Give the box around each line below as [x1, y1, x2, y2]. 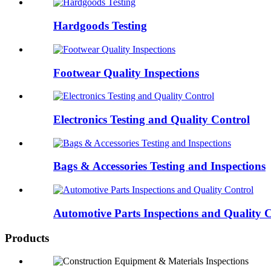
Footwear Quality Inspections [53, 66, 199, 79]
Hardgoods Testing [53, 19, 147, 33]
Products [5, 231, 49, 244]
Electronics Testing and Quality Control [53, 113, 250, 126]
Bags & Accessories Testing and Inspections [53, 160, 266, 173]
